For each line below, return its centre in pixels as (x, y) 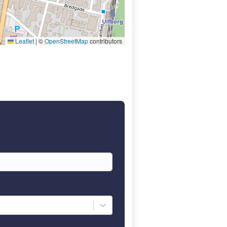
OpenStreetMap (66, 41)
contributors (105, 41)
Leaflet (24, 41)
